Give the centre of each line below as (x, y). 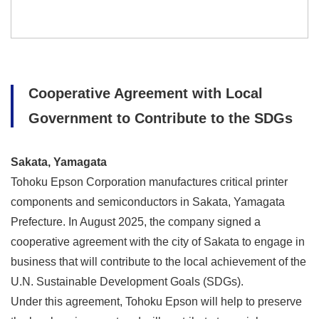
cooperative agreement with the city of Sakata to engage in (158, 242)
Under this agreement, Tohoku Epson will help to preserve (156, 302)
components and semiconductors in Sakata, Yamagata (148, 202)
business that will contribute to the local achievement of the (158, 262)
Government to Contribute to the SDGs (163, 119)
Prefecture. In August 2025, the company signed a (136, 222)
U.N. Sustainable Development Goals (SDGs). (127, 282)
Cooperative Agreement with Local (146, 94)
